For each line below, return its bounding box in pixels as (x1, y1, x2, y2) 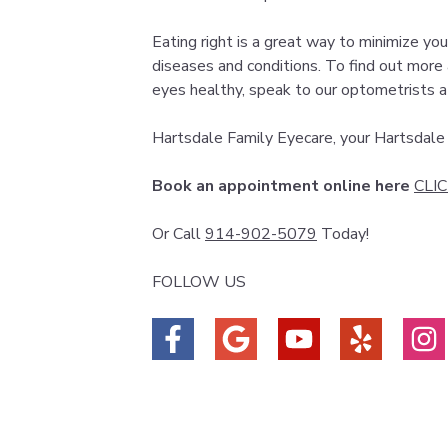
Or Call (152, 223, 205, 245)
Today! (317, 223, 369, 245)
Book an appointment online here (152, 175, 410, 197)
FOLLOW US (152, 271, 246, 293)
